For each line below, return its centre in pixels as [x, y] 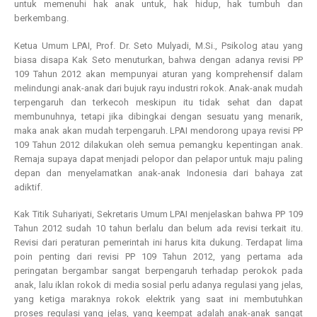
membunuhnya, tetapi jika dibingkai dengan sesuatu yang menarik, [158, 116]
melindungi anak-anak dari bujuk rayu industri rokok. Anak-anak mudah [158, 88]
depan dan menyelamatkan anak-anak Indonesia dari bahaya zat [158, 173]
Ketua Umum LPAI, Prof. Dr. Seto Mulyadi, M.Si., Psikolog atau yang [158, 45]
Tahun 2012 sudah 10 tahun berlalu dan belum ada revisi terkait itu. [158, 229]
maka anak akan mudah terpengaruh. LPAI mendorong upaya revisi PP [158, 130]
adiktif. [28, 187]
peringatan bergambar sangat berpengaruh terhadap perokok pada [158, 271]
